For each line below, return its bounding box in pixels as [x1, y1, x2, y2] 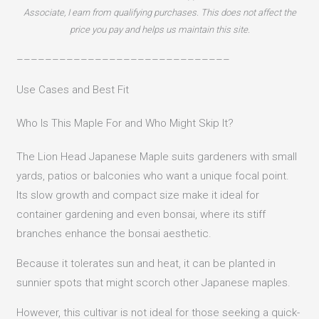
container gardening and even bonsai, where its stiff [16, 207, 266, 221]
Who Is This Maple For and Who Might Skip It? [16, 116, 234, 130]
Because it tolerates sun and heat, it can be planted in [16, 256, 276, 270]
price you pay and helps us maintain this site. [69, 23, 250, 35]
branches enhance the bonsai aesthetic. [16, 226, 212, 240]
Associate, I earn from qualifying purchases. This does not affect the [23, 6, 296, 18]
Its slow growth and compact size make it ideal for [16, 188, 260, 202]
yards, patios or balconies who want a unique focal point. [16, 169, 290, 182]
